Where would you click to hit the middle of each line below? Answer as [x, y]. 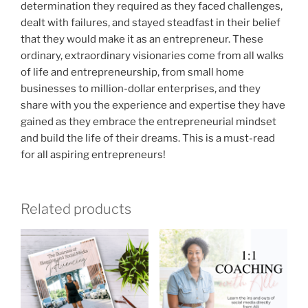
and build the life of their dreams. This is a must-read [148, 139]
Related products [76, 209]
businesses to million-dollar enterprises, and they [141, 89]
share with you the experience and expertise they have [153, 106]
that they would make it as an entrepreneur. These [142, 40]
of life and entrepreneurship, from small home [132, 73]
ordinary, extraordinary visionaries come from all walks [152, 56]
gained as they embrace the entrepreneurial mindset [148, 122]
